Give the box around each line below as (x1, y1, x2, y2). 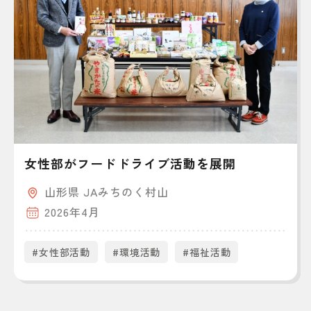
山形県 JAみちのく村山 (44, 183, 169, 200)
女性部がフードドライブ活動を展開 (24, 153, 237, 172)
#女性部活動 (32, 244, 91, 259)
